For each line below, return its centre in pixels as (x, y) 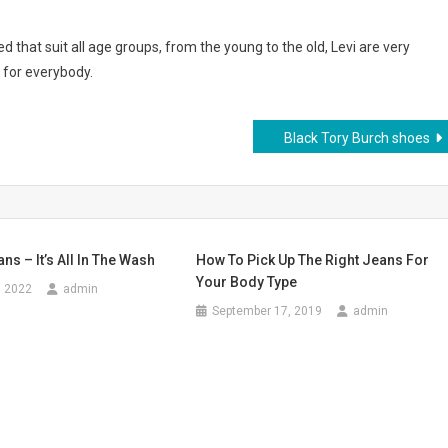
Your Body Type (247, 282)
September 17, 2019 (267, 311)
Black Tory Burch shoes (357, 138)
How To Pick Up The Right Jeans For (313, 260)
